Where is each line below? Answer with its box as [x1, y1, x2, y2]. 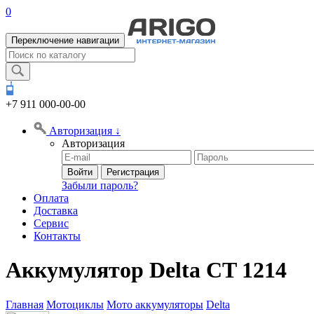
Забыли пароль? [62, 179, 138, 191]
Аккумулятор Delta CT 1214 [6, 257, 287, 283]
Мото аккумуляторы [107, 298, 203, 310]
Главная [6, 298, 43, 310]
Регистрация [107, 167, 159, 177]
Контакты [34, 230, 81, 242]
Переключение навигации [11, 35, 119, 46]
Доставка [34, 205, 78, 217]
